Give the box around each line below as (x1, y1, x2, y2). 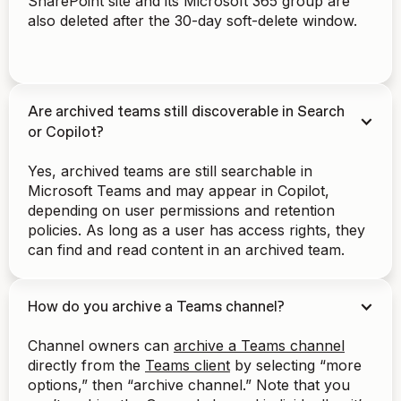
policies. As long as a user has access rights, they (28, 220, 365, 239)
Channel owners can (28, 336, 174, 354)
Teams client (145, 355, 230, 374)
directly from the (28, 355, 145, 374)
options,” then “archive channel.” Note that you (28, 375, 350, 394)
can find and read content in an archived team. (28, 240, 345, 259)
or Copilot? (28, 124, 104, 141)
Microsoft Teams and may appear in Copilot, (28, 181, 329, 200)
